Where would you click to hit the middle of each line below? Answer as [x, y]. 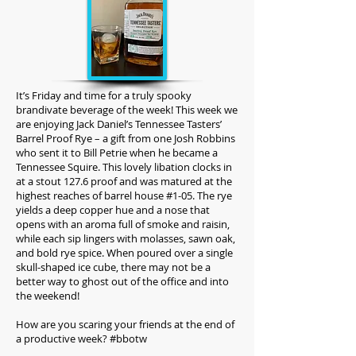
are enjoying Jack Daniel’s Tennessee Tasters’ [119, 124]
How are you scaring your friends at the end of [125, 324]
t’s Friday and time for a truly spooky [105, 95]
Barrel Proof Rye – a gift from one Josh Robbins [126, 138]
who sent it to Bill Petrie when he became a [117, 153]
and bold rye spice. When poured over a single [124, 253]
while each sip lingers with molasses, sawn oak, [126, 238]
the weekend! [48, 296]
